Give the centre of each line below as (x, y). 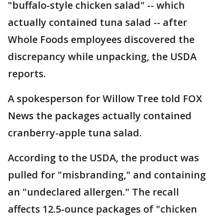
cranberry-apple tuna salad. (75, 133)
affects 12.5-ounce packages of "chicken (102, 209)
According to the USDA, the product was (103, 158)
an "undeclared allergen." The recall (93, 192)
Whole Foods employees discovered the (101, 40)
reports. (27, 74)
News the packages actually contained (100, 116)
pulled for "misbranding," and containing (107, 175)
